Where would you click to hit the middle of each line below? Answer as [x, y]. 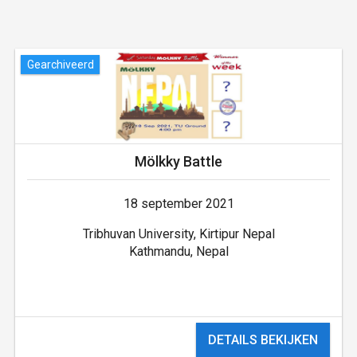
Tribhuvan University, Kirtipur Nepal [178, 234]
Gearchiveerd [60, 64]
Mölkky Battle [178, 162]
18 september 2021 [178, 204]
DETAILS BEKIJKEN [263, 340]
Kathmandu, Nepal [178, 252]
